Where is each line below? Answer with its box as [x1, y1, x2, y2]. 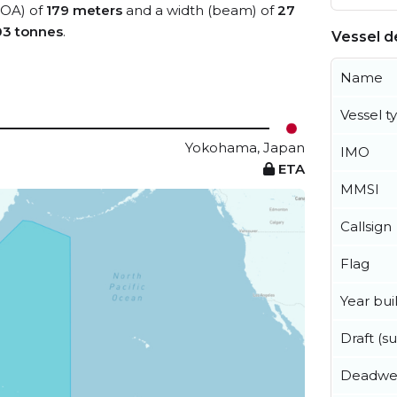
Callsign [340, 218, 392, 236]
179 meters [46, 2, 122, 19]
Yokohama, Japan [185, 139, 305, 156]
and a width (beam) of [122, 2, 277, 19]
